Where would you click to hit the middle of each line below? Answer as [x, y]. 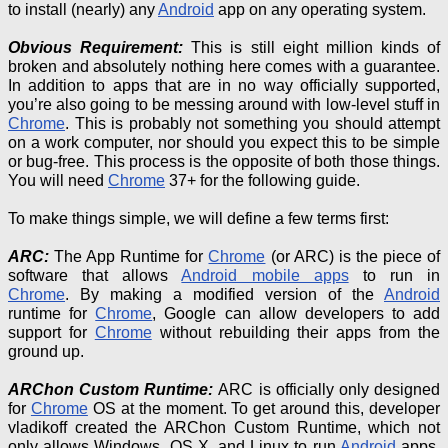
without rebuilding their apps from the [295, 332]
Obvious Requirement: [96, 47]
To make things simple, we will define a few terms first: [198, 218]
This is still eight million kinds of [311, 47]
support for [51, 332]
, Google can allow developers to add [296, 313]
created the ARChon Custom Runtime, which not [253, 427]
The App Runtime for [129, 256]
